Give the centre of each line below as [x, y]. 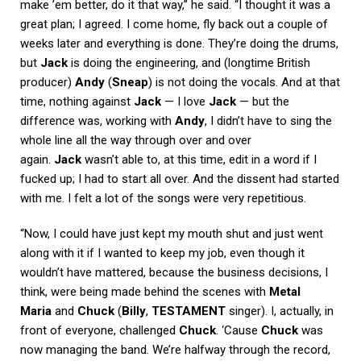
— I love [185, 101]
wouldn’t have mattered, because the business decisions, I [174, 272]
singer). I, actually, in [280, 311]
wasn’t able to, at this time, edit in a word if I [199, 159]
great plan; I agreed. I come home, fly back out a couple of [174, 24]
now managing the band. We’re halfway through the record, [175, 349]
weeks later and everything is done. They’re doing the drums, [179, 43]
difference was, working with [98, 120]
